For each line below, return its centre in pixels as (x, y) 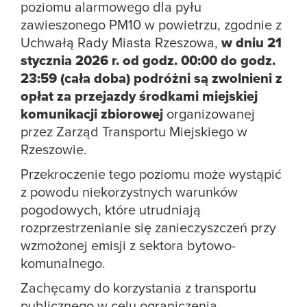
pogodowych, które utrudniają (111, 211)
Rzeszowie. (54, 150)
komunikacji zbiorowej (92, 115)
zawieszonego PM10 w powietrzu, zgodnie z (151, 26)
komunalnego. (63, 264)
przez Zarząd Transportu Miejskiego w (134, 133)
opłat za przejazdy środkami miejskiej (139, 97)
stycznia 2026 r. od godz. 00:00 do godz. (148, 61)
